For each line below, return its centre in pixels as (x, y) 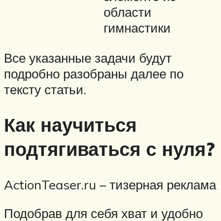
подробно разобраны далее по (94, 73)
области (128, 12)
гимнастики (137, 27)
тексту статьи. (45, 89)
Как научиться (70, 125)
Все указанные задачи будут (88, 57)
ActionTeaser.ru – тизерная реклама (110, 185)
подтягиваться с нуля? (109, 149)
